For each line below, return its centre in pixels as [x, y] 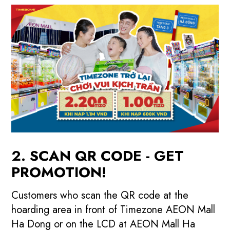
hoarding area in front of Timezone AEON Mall [113, 209]
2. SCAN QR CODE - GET [98, 156]
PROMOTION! [59, 172]
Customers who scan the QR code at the [100, 195]
